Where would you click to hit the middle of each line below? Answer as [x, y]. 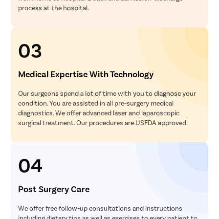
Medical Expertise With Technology [86, 74]
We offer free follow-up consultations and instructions [100, 208]
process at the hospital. [54, 8]
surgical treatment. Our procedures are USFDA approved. [103, 123]
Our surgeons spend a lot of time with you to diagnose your [107, 93]
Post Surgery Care [54, 189]
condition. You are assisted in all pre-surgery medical [96, 103]
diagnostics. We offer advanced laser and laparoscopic [99, 113]
